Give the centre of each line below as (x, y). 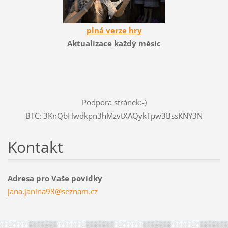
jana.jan (21, 191)
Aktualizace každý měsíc (114, 43)
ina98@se (52, 191)
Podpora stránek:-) (114, 102)
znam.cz (83, 191)
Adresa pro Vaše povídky (55, 178)
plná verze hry (114, 30)
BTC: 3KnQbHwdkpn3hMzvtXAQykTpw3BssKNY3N (114, 115)
